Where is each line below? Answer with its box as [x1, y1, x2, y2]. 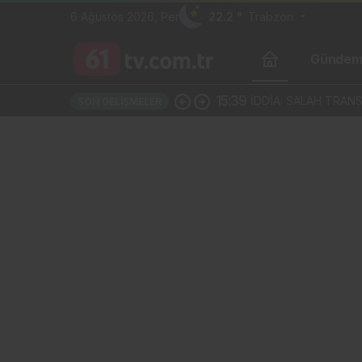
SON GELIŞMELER [78, 95, 162, 107]
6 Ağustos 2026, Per [70, 9, 179, 23]
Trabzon [248, 9, 293, 23]
